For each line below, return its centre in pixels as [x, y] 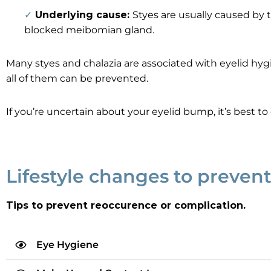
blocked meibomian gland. [89, 30]
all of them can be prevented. [77, 78]
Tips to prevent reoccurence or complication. [126, 205]
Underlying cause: [84, 15]
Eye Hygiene [67, 245]
